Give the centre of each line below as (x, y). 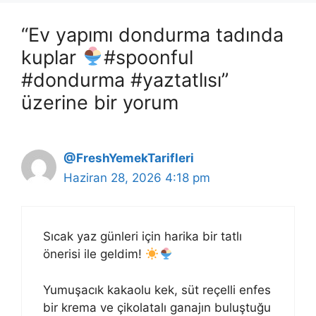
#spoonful (148, 57)
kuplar (51, 57)
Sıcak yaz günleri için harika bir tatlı (142, 237)
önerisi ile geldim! (94, 254)
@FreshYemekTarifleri (129, 158)
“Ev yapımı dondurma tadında (152, 35)
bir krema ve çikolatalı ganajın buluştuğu (157, 307)
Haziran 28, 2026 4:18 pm (137, 177)
